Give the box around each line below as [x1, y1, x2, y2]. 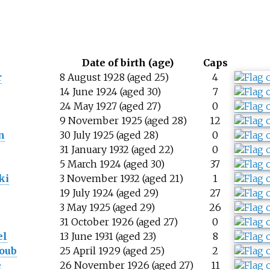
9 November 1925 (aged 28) [59, 114, 187, 127]
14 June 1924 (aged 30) [59, 85, 161, 98]
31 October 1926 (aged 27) [59, 215, 178, 228]
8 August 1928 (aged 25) [59, 71, 169, 83]
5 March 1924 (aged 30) [59, 157, 165, 170]
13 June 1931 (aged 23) [59, 230, 156, 242]
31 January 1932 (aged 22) [59, 143, 174, 155]
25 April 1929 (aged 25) [59, 244, 165, 257]
